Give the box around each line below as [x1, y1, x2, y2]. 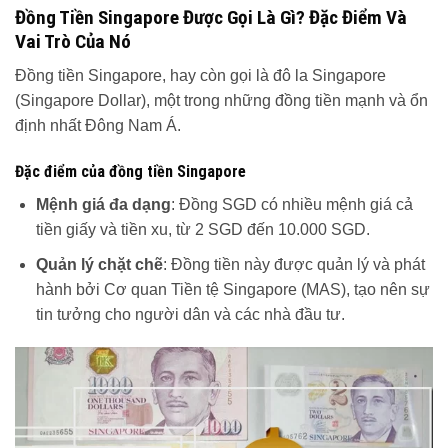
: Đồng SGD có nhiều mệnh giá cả [170, 195, 413, 213]
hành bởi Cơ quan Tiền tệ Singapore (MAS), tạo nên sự [35, 280, 430, 298]
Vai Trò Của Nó [15, 29, 131, 53]
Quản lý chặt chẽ [35, 255, 163, 273]
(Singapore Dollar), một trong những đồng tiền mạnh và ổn [15, 92, 428, 110]
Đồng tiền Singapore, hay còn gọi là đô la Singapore [15, 67, 386, 85]
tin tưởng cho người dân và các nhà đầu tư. [35, 305, 345, 323]
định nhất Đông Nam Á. [15, 117, 181, 135]
